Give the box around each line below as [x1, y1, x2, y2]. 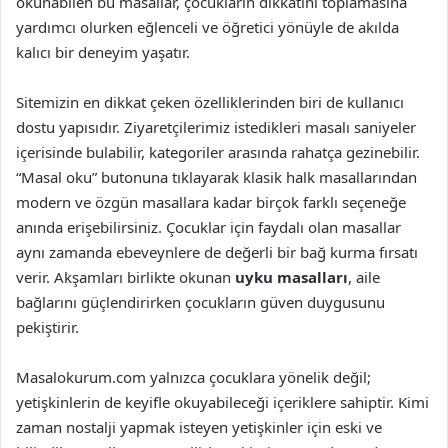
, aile [348, 267, 380, 287]
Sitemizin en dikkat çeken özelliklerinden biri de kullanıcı [16, 92, 404, 112]
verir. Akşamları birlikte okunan [16, 267, 235, 287]
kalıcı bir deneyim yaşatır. [16, 42, 190, 62]
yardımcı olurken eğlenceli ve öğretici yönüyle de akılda [16, 17, 399, 37]
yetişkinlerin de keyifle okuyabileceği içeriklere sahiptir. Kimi [16, 392, 429, 412]
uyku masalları [235, 267, 348, 287]
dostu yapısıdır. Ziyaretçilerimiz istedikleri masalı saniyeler [16, 117, 416, 137]
